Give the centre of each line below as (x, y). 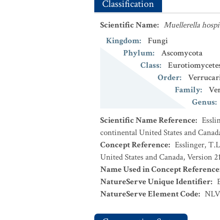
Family (188, 90)
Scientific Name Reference (148, 120)
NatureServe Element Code (149, 194)
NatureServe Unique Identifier (155, 182)
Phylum (138, 53)
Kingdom (123, 41)
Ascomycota (182, 53)
